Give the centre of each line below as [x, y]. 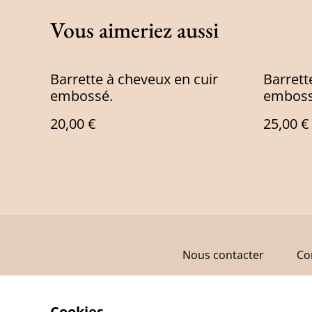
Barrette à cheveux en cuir [134, 79]
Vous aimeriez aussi [134, 30]
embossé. [81, 96]
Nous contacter [223, 255]
